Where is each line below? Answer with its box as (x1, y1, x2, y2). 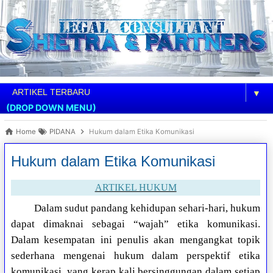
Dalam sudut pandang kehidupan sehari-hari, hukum (34, 202, 260, 214)
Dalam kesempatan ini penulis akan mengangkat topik (11, 234, 260, 246)
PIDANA (49, 127, 76, 136)
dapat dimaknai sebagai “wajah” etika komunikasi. (11, 218, 260, 230)
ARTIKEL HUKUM (94, 182, 177, 193)
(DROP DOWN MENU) (6, 102, 96, 113)
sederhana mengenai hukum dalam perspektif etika (11, 250, 260, 262)
